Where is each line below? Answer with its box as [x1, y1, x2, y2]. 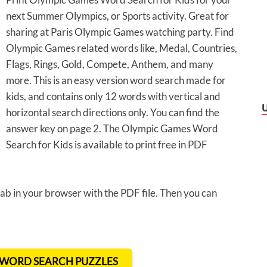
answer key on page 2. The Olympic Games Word [6, 122, 218, 135]
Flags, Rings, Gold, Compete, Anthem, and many [6, 58, 213, 71]
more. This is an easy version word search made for [6, 74, 226, 87]
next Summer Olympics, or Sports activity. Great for [6, 10, 229, 23]
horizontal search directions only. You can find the [6, 106, 219, 119]
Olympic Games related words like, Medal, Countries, [6, 42, 237, 55]
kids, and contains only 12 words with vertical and [6, 90, 221, 103]
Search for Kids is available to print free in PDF [6, 138, 207, 151]
